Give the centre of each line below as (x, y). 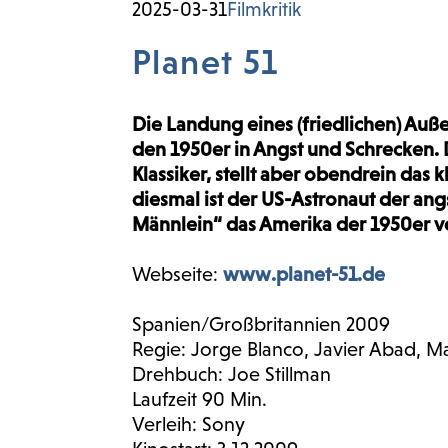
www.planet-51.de (304, 274)
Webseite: (177, 274)
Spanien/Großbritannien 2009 (261, 324)
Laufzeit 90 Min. (199, 399)
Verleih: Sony (188, 424)
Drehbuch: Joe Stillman (231, 374)
